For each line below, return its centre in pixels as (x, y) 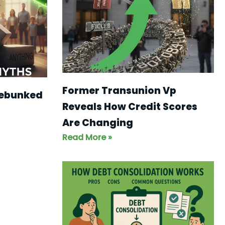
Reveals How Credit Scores (130, 107)
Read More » (87, 138)
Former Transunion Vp (119, 91)
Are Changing (97, 123)
